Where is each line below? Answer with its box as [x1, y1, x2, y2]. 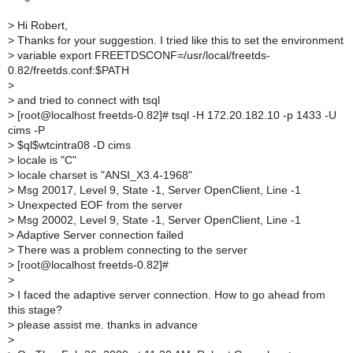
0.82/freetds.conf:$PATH [8, 64, 129, 76]
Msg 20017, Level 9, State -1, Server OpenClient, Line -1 [14, 184, 301, 196]
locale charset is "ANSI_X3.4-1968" [14, 169, 192, 181]
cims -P [8, 124, 45, 136]
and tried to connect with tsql [14, 94, 160, 106]
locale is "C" [14, 154, 76, 166]
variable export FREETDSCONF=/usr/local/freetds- [14, 49, 270, 61]
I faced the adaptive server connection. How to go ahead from [14, 288, 325, 301]
